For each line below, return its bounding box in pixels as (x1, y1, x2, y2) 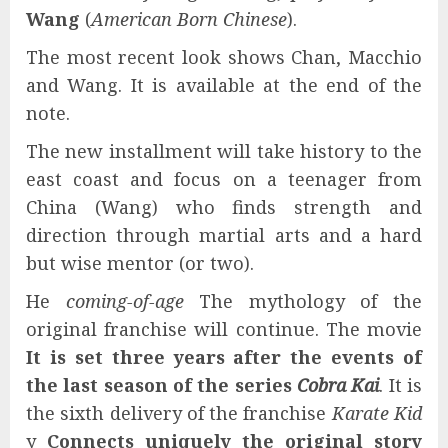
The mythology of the (183, 289, 423, 314)
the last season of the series (26, 373, 297, 398)
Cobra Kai (297, 373, 380, 398)
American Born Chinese (91, 7, 287, 32)
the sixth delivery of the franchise (26, 401, 332, 426)
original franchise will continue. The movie (26, 317, 422, 342)
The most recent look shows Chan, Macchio (26, 45, 422, 70)
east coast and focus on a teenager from (26, 167, 422, 192)
